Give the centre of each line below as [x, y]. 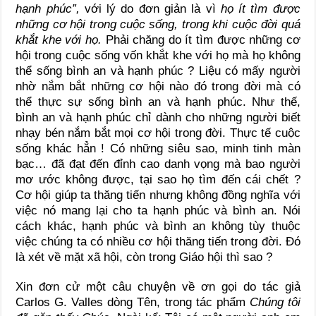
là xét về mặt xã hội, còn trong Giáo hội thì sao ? [144, 257]
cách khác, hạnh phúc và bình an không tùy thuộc [158, 226]
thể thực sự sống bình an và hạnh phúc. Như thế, [158, 102]
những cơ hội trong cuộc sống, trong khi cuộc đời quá [158, 24]
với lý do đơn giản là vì [152, 8]
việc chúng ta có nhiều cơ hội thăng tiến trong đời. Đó [158, 241]
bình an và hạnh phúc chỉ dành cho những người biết [158, 117]
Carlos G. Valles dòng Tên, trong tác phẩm [133, 302]
